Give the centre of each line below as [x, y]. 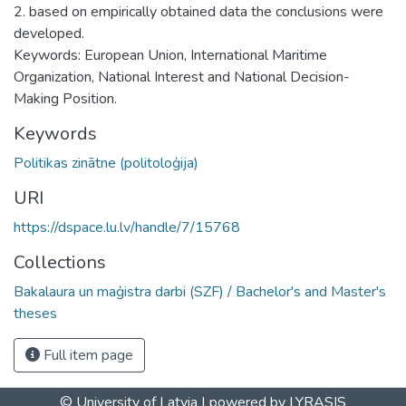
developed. [49, 33]
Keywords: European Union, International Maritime [170, 55]
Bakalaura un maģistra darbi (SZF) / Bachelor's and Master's [200, 291]
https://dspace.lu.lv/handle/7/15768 [127, 227]
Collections [60, 262]
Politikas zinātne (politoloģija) [106, 163]
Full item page [87, 355]
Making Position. [65, 98]
